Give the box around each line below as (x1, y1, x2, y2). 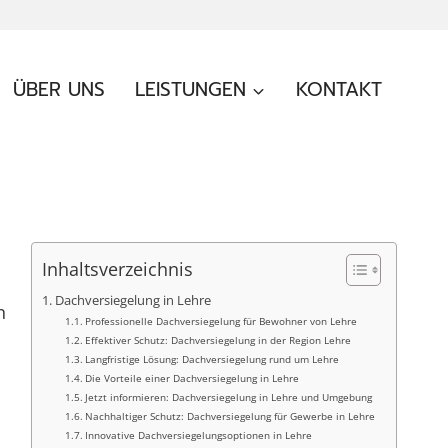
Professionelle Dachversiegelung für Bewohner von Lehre (85, 314, 358, 328)
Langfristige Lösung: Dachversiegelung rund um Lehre (85, 352, 340, 366)
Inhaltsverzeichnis (42, 257, 193, 282)
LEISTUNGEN (135, 75, 247, 104)
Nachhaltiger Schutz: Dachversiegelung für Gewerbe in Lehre (85, 409, 376, 423)
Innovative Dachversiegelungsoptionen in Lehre (85, 428, 313, 442)
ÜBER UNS (13, 75, 106, 104)
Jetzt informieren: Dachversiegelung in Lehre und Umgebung (85, 390, 373, 404)
